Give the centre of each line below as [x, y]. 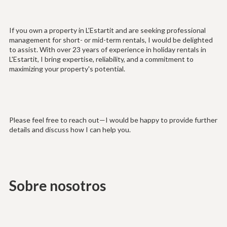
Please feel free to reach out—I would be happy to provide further [113, 120]
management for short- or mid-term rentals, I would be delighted [111, 40]
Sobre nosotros [57, 186]
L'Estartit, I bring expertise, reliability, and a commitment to [101, 59]
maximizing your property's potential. [67, 69]
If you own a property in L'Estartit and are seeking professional [107, 30]
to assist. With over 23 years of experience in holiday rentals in [107, 50]
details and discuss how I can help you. [70, 130]
